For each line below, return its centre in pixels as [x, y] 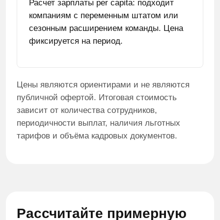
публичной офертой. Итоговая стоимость [97, 97]
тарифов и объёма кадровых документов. [97, 136]
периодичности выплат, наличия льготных [98, 123]
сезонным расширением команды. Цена [106, 28]
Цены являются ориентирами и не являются [103, 85]
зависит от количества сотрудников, [87, 110]
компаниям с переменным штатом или [104, 15]
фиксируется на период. [76, 41]
